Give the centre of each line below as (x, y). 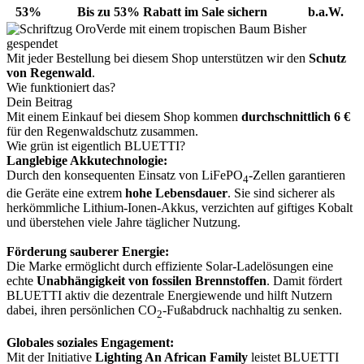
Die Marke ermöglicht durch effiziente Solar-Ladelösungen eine (170, 266)
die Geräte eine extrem (66, 193)
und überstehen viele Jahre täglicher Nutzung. (123, 223)
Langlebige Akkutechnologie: (87, 160)
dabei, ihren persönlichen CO (82, 310)
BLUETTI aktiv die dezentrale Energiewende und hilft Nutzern (169, 296)
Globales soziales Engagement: (90, 343)
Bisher (288, 28)
